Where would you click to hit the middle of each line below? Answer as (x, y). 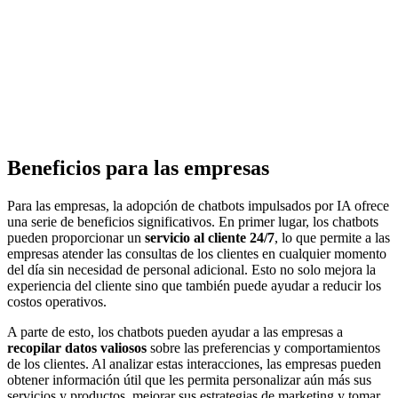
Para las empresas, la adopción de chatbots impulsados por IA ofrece (198, 205)
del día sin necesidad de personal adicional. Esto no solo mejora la (191, 269)
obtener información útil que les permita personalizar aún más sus (189, 379)
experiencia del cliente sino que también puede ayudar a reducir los (194, 285)
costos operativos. (57, 301)
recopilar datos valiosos (77, 347)
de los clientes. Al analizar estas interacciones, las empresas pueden (194, 363)
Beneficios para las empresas (138, 168)
